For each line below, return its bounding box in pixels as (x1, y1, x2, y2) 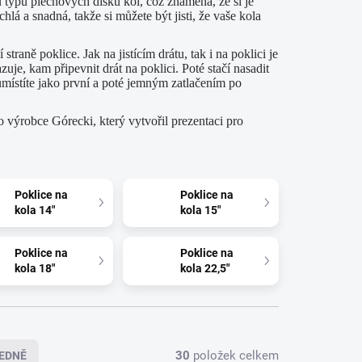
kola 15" (180, 203, 221, 217)
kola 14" (15, 203, 56, 217)
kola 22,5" (180, 261, 230, 275)
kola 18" (15, 261, 56, 275)
